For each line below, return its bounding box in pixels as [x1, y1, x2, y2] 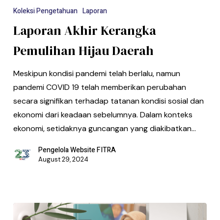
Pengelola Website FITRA [38, 144, 116, 155]
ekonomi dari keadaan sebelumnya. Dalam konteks [13, 109, 192, 120]
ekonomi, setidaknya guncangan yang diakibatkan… [13, 123, 196, 134]
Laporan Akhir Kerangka [13, 21, 156, 39]
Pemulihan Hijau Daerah [13, 41, 154, 59]
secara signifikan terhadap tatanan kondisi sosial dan [13, 95, 204, 106]
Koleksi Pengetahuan [13, 5, 78, 16]
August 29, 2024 [38, 155, 88, 164]
